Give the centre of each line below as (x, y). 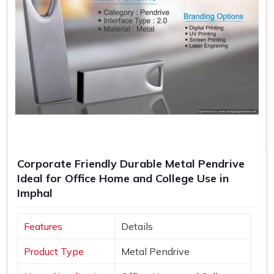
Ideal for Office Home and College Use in (123, 179)
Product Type (54, 252)
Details (137, 227)
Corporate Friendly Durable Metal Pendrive (131, 164)
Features (43, 227)
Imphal (35, 193)
